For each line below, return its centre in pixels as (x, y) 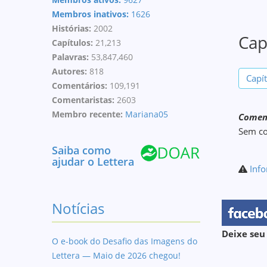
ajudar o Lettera (93, 162)
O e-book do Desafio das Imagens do (125, 241)
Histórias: (73, 28)
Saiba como (81, 150)
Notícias (78, 208)
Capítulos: (74, 43)
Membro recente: (89, 114)
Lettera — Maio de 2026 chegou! (116, 255)
